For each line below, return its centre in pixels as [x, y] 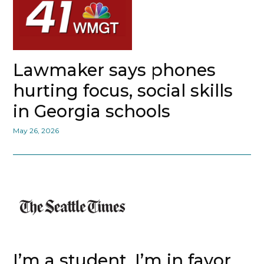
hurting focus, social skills [123, 90]
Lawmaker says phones [115, 70]
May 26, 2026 [36, 130]
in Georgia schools [92, 111]
